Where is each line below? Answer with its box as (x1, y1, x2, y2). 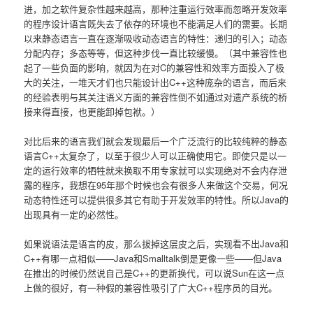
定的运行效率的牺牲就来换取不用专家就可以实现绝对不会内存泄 (24, 163, 288, 177)
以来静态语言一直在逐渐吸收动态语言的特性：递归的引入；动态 (24, 31, 288, 45)
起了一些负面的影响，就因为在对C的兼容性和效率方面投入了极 (24, 60, 285, 74)
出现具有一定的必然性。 (24, 207, 124, 221)
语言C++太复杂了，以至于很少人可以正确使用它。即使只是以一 (24, 148, 287, 162)
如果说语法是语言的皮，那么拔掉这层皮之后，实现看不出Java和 (24, 237, 289, 251)
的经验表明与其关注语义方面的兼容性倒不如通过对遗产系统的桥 (24, 89, 288, 103)
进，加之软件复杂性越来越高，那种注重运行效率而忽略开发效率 (24, 1, 288, 15)
